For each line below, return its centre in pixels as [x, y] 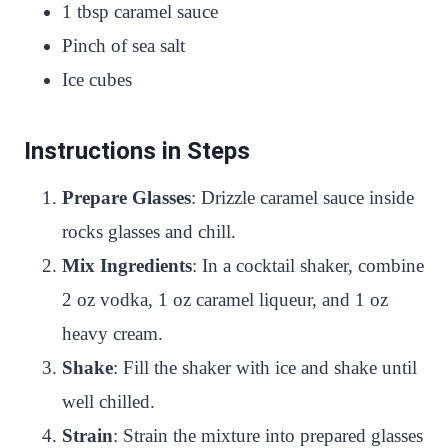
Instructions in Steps [137, 151]
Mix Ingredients [127, 265]
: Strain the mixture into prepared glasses [268, 435]
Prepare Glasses [126, 197]
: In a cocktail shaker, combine [308, 265]
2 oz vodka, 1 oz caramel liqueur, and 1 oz [225, 299]
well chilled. [108, 401]
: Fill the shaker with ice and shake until [265, 367]
